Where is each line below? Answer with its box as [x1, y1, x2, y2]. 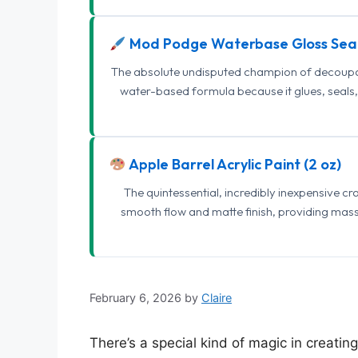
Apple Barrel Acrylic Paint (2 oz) [125, 155, 341, 173]
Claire [201, 291, 232, 304]
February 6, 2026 [89, 291, 181, 304]
